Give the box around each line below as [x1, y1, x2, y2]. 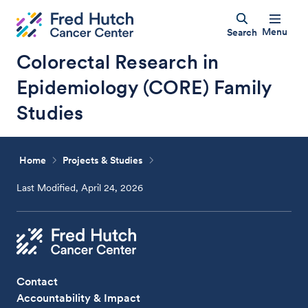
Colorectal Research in [16, 50, 219, 74]
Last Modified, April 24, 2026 [16, 182, 144, 193]
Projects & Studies [63, 155, 144, 166]
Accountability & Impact [16, 291, 141, 305]
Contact [16, 274, 58, 288]
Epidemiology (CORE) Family [16, 76, 272, 99]
